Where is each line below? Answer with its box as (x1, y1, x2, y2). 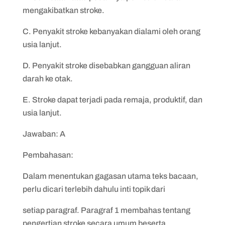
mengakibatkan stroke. (22, 6, 104, 15)
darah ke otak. (22, 74, 73, 83)
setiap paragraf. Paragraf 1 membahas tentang (22, 206, 190, 214)
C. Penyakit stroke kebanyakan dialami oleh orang (22, 27, 200, 36)
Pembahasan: (22, 151, 73, 159)
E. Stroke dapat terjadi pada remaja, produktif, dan (22, 95, 202, 104)
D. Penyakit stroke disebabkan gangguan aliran (22, 61, 190, 70)
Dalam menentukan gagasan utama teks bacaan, (22, 172, 198, 180)
